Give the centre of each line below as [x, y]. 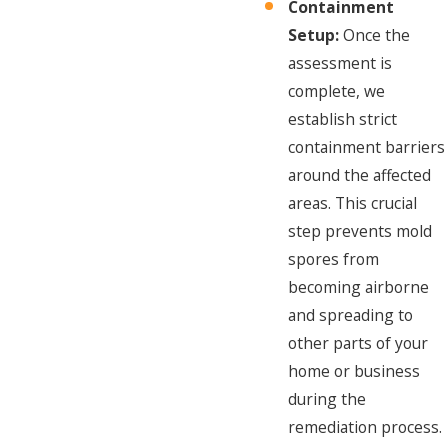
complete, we [337, 91]
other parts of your [358, 343]
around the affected [360, 175]
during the [327, 399]
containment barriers [367, 147]
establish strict [343, 119]
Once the [375, 35]
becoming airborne [359, 287]
